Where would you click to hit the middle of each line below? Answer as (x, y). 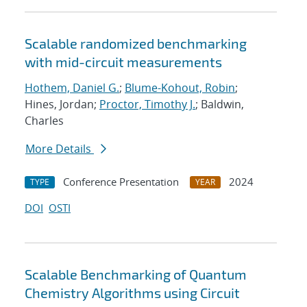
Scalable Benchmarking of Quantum (136, 274)
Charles (44, 121)
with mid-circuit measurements (123, 62)
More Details (60, 149)
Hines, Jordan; (62, 105)
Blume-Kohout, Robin (180, 88)
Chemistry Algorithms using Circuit (132, 293)
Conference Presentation (121, 182)
